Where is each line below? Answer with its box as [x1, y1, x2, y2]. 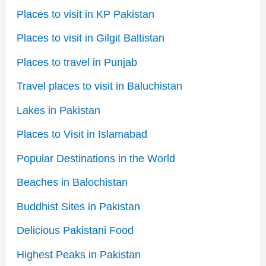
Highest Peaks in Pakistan [16, 248, 141, 261]
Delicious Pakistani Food [16, 224, 134, 237]
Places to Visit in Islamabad [16, 128, 147, 141]
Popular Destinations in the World [16, 152, 175, 164]
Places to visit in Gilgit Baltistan [16, 32, 164, 45]
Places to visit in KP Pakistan [16, 8, 154, 20]
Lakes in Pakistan [16, 104, 100, 116]
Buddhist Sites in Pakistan [16, 200, 140, 213]
